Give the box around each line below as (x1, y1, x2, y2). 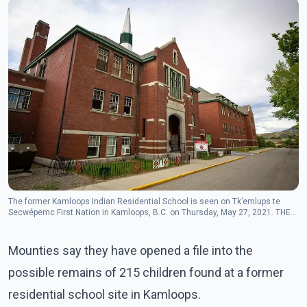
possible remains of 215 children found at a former (8, 265, 284, 280)
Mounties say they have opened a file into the (8, 243, 253, 258)
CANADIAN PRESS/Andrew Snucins (8, 219, 140, 229)
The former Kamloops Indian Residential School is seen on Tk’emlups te (8, 197, 280, 207)
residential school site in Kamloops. (8, 287, 201, 302)
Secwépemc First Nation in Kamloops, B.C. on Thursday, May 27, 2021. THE (8, 208, 291, 218)
